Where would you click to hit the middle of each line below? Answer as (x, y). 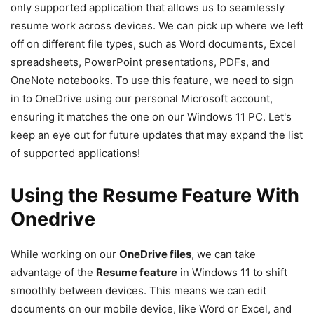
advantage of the (53, 272)
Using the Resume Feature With (155, 195)
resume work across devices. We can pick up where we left (157, 25)
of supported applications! (75, 153)
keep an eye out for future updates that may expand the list (157, 135)
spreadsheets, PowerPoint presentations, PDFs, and (140, 62)
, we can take (224, 254)
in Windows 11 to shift (232, 272)
